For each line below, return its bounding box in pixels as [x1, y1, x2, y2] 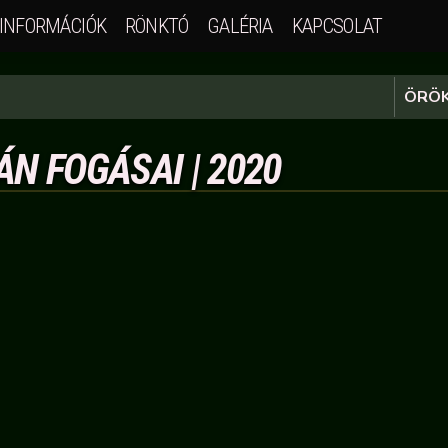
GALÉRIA [207, 13, 273, 38]
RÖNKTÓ [125, 13, 189, 38]
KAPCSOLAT [291, 13, 382, 38]
